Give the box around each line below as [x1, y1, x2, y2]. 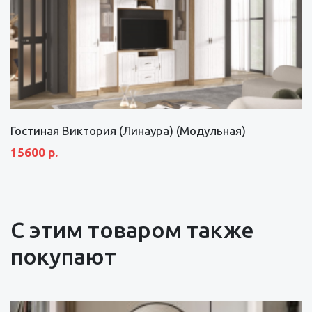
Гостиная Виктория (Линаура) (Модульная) [10, 123, 246, 137]
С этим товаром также [10, 217, 254, 242]
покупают [10, 243, 116, 269]
